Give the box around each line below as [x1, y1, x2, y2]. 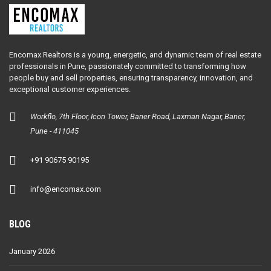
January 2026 [9, 246, 55, 256]
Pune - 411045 [30, 126, 79, 135]
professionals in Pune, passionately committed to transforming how [9, 61, 246, 71]
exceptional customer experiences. [9, 84, 131, 94]
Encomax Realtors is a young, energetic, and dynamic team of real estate [9, 50, 261, 59]
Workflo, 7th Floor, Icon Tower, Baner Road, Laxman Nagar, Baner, [30, 111, 245, 121]
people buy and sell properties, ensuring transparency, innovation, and [9, 73, 253, 82]
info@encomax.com [30, 184, 101, 194]
